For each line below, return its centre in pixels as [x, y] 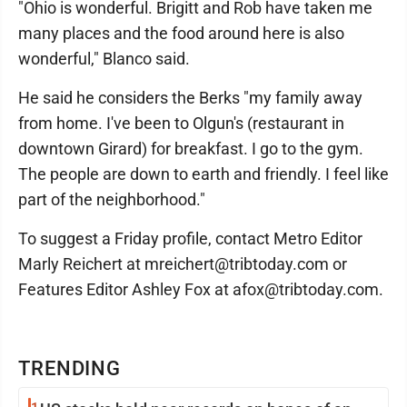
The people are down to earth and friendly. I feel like [203, 174]
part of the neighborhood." [112, 199]
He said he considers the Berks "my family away [190, 98]
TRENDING [70, 368]
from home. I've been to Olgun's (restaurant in [181, 123]
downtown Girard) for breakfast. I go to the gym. [191, 149]
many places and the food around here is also [181, 33]
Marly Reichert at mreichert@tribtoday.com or [183, 264]
